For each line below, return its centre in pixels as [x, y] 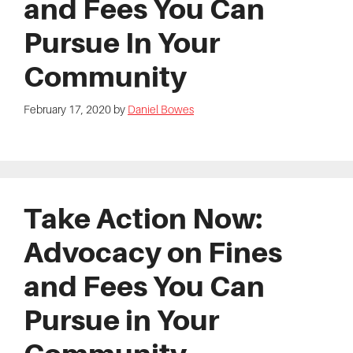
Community [105, 76]
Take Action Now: [143, 219]
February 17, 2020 [67, 109]
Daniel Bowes [161, 109]
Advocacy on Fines [153, 253]
